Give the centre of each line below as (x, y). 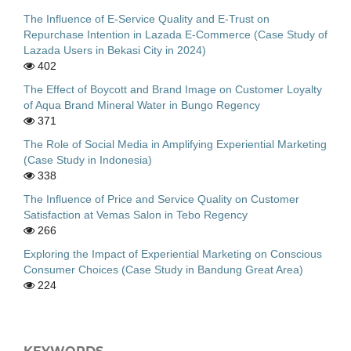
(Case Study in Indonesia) (88, 159)
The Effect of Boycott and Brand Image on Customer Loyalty (173, 89)
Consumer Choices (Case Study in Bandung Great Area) (163, 269)
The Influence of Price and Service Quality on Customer (161, 199)
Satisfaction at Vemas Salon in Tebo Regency (136, 214)
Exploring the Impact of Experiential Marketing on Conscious (173, 253)
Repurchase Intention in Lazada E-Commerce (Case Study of (175, 34)
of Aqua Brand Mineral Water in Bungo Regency (142, 105)
